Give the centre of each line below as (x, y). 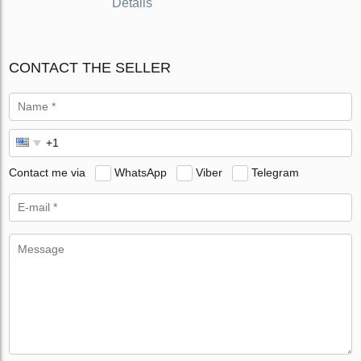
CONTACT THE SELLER (90, 68)
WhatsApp (141, 173)
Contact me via (48, 173)
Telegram (276, 173)
